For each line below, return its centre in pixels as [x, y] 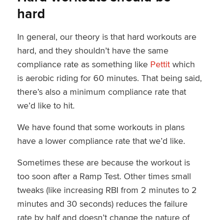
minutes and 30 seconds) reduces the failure [102, 203]
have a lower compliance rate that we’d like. [101, 140]
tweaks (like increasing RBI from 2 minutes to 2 [107, 190]
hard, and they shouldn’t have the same [93, 50]
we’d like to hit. [46, 105]
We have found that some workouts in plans [101, 127]
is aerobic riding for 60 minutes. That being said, [109, 78]
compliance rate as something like [83, 64]
